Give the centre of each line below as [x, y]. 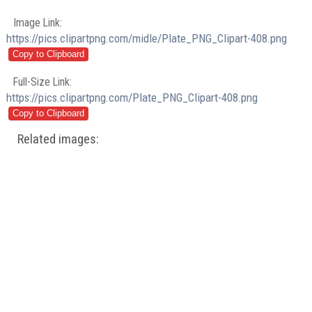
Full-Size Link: [43, 82]
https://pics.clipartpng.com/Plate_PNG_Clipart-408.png [132, 98]
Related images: [58, 140]
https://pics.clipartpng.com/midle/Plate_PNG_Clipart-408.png [147, 38]
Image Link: [38, 22]
